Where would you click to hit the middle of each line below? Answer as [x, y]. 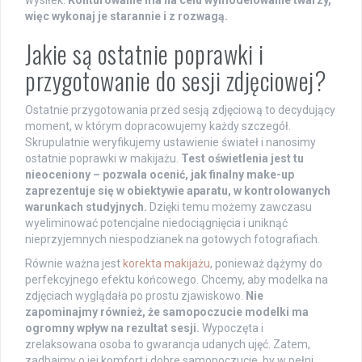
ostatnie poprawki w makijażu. [103, 158]
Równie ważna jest [74, 263]
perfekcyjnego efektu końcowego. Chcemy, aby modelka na [177, 279]
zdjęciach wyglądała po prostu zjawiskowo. [135, 295]
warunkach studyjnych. [86, 206]
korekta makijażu [166, 263]
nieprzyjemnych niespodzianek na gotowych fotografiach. [173, 239]
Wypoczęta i [232, 328]
